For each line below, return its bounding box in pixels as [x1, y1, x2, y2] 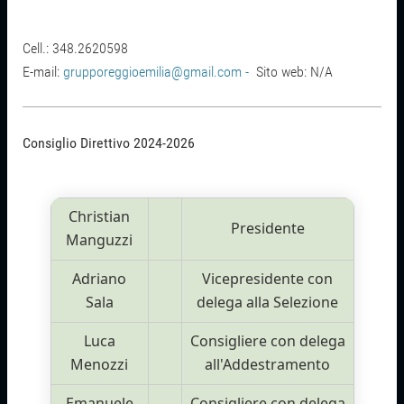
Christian [69, 207, 130, 227]
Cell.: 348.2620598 [23, 40, 129, 58]
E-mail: [23, 63, 64, 81]
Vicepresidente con [202, 269, 333, 289]
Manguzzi [66, 230, 133, 251]
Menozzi [70, 354, 128, 375]
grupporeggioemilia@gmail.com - [63, 63, 253, 81]
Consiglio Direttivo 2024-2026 [23, 134, 217, 152]
